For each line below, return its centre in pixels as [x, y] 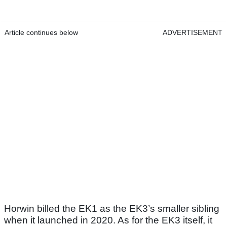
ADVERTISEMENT [193, 32]
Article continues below [41, 32]
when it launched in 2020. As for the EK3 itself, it [108, 220]
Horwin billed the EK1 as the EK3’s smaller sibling [112, 208]
